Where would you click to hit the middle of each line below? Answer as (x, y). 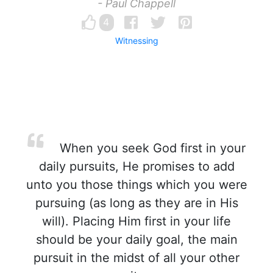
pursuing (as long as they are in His (136, 203)
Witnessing (136, 41)
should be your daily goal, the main (136, 239)
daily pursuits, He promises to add (136, 166)
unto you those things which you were (136, 185)
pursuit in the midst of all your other (136, 258)
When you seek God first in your (151, 148)
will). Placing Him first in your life (136, 221)
